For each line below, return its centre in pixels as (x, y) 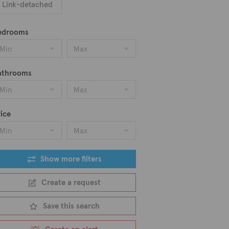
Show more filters (71, 159)
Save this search (71, 206)
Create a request (71, 182)
